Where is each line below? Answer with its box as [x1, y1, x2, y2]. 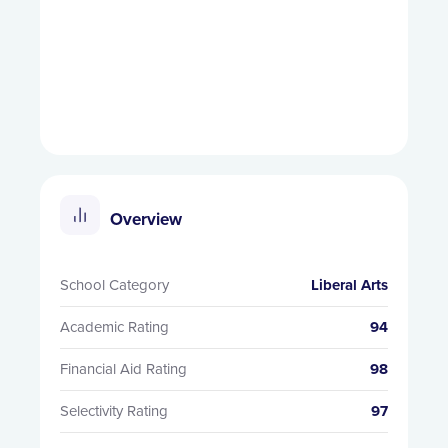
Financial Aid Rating [60, 360, 187, 379]
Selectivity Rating [60, 402, 168, 421]
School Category [60, 276, 169, 295]
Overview [110, 209, 182, 231]
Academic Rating [60, 318, 169, 337]
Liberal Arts [311, 276, 388, 295]
